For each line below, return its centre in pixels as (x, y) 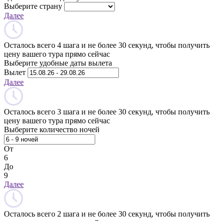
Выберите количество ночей (52, 129)
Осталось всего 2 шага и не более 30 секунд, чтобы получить (107, 214)
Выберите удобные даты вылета (58, 63)
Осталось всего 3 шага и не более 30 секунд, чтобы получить (107, 111)
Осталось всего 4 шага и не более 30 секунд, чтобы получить (107, 45)
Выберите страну (33, 6)
